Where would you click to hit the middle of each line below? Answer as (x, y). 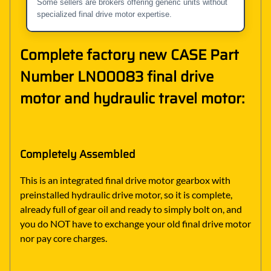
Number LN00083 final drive (117, 77)
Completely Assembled (78, 155)
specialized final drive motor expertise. (104, 14)
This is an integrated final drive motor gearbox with (125, 180)
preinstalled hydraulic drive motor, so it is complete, (126, 195)
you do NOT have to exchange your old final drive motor (135, 224)
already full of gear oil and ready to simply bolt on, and (131, 209)
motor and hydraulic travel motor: (132, 98)
